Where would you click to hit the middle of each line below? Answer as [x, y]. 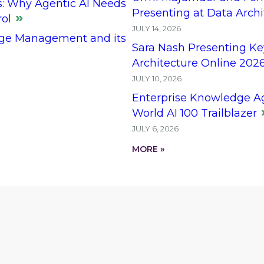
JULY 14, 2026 [156, 28]
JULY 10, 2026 [157, 78]
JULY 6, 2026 [155, 128]
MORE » [148, 149]
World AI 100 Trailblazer [194, 113]
